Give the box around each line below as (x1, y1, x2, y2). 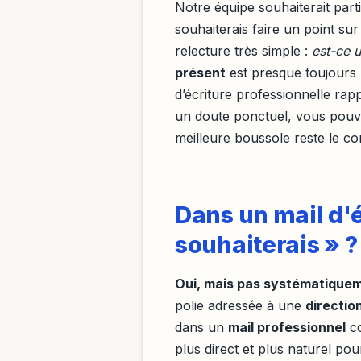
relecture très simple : (175, 42, 312, 59)
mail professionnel (228, 319, 346, 336)
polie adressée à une (175, 297, 305, 314)
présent (175, 64, 226, 81)
